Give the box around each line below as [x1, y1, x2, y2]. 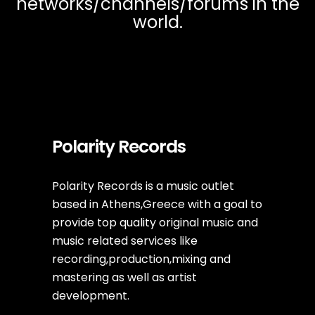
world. [132, 11, 183, 34]
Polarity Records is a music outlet [52, 178, 234, 194]
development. [52, 288, 129, 304]
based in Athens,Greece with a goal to [52, 196, 262, 212]
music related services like [52, 233, 198, 249]
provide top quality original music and [52, 214, 258, 231]
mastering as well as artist [52, 269, 197, 285]
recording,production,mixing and [52, 251, 231, 267]
